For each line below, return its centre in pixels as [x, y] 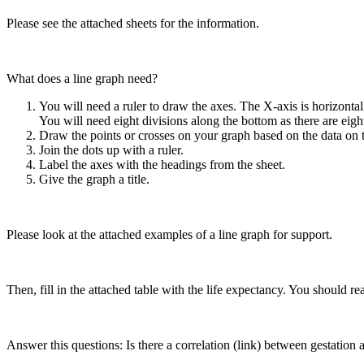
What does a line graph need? [84, 78]
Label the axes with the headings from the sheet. [162, 164]
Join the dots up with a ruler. [111, 149]
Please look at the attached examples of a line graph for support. [169, 234]
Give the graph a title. [96, 179]
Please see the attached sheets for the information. [134, 23]
